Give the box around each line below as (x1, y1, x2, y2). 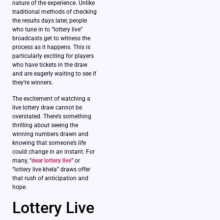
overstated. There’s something (12, 112, 91, 120)
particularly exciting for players (12, 53, 94, 60)
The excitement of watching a (12, 95, 90, 102)
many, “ (12, 157, 31, 164)
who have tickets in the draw (12, 61, 87, 69)
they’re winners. (12, 79, 53, 86)
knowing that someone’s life (12, 139, 86, 146)
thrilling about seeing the (12, 121, 78, 129)
